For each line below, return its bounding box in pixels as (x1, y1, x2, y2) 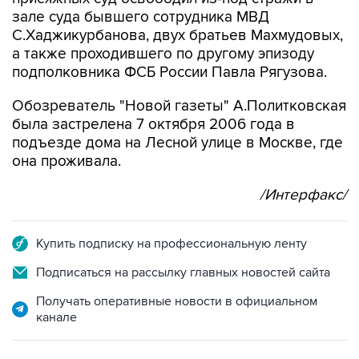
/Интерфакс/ (260, 152, 347, 171)
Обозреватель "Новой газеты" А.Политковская (12, 63, 346, 82)
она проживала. (12, 119, 121, 137)
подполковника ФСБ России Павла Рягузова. (12, 30, 327, 48)
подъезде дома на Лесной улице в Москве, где (12, 100, 343, 119)
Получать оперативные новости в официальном (36, 260, 317, 276)
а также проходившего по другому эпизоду (12, 11, 314, 30)
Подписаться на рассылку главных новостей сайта (36, 231, 330, 247)
